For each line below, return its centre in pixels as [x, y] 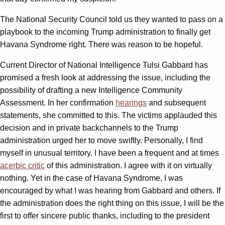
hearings [131, 102]
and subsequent [176, 102]
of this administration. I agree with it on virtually [128, 165]
